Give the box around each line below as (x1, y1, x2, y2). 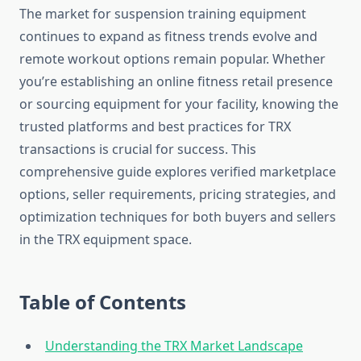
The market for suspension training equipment (19, 5, 306, 23)
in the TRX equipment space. (19, 230, 192, 249)
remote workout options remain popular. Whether (19, 50, 326, 68)
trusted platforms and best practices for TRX (19, 118, 291, 136)
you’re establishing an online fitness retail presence (19, 73, 333, 91)
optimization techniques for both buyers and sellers (19, 208, 336, 226)
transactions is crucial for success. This (19, 140, 256, 159)
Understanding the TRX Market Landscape (45, 337, 303, 355)
